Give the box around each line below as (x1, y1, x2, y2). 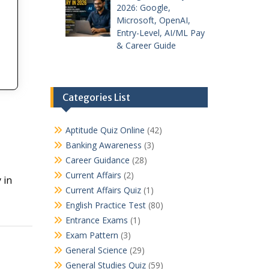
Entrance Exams (65, 214, 128, 226)
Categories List (62, 91, 130, 104)
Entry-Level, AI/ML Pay (116, 27, 205, 39)
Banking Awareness (65, 139, 142, 151)
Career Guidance (65, 154, 130, 166)
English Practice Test (65, 199, 146, 211)
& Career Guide (116, 40, 176, 52)
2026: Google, (116, 2, 171, 14)
